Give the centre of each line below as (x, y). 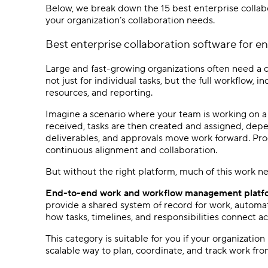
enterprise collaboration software (153, 45)
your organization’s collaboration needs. (130, 20)
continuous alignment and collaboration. (131, 150)
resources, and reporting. (99, 92)
